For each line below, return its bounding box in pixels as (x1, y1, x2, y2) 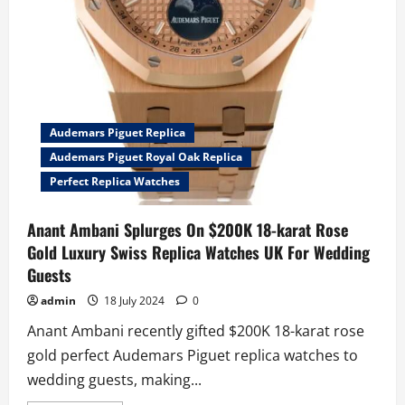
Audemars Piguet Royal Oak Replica (50, 148, 242, 165)
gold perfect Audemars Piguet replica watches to (27, 344, 358, 365)
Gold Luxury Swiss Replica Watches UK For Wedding (27, 240, 370, 264)
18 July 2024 (101, 292, 167, 308)
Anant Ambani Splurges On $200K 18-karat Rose (27, 217, 348, 241)
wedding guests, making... (27, 369, 202, 390)
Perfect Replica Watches (50, 173, 180, 189)
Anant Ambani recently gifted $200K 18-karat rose (27, 320, 364, 341)
